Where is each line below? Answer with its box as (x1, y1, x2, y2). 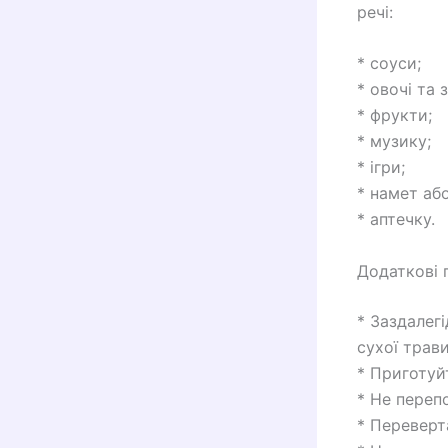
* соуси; (357, 53, 421, 74)
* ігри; (357, 157, 405, 178)
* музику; (357, 131, 431, 152)
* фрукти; (357, 105, 432, 126)
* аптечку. (357, 209, 435, 230)
